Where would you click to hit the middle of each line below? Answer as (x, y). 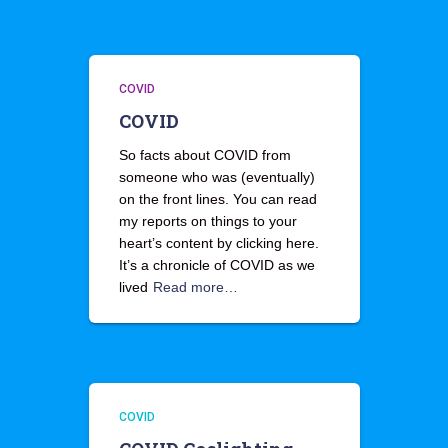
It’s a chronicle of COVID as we (216, 265)
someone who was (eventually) (216, 177)
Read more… (195, 287)
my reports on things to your (207, 221)
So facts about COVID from (204, 155)
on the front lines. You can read (217, 199)
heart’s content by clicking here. (218, 243)
